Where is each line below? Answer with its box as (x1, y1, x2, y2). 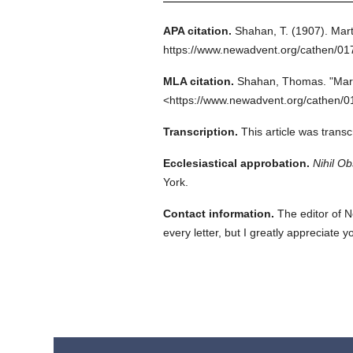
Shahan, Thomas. (236, 75, 326, 87)
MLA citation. (162, 75, 234, 87)
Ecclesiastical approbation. (162, 157, 310, 169)
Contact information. (162, 207, 274, 220)
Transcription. (162, 125, 238, 138)
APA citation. (162, 24, 232, 37)
